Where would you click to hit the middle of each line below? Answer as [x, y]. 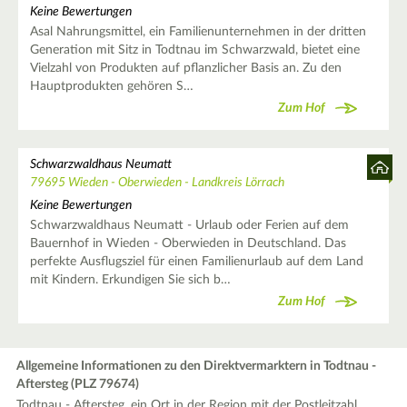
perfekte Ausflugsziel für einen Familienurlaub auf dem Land [196, 261]
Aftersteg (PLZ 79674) [78, 384]
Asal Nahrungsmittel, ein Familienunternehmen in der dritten [198, 31]
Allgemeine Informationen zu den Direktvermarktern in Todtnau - [197, 366]
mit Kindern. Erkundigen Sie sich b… [130, 279]
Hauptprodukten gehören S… [111, 86]
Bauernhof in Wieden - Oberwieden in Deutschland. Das [188, 243]
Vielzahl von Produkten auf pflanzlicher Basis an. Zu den [185, 68]
